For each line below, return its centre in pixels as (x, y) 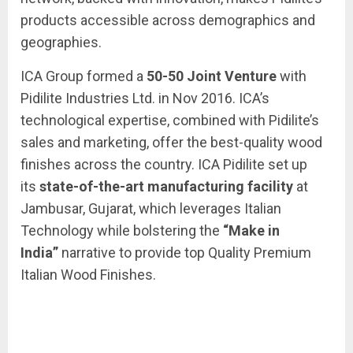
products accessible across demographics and (168, 20)
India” (39, 252)
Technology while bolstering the (122, 230)
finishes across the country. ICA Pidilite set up (164, 164)
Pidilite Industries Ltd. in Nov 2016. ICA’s (145, 98)
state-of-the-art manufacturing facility (166, 186)
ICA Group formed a (84, 76)
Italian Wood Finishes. (88, 274)
